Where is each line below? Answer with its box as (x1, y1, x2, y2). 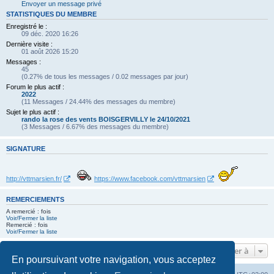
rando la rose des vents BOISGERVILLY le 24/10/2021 (21, 116, 190, 124)
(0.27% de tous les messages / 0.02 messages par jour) (21, 73, 188, 81)
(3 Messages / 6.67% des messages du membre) (21, 123, 169, 131)
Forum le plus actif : (6, 83, 64, 91)
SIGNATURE (6, 145, 45, 153)
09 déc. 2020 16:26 (21, 30, 78, 38)
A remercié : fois (6, 207, 51, 215)
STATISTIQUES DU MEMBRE (6, 10, 97, 18)
